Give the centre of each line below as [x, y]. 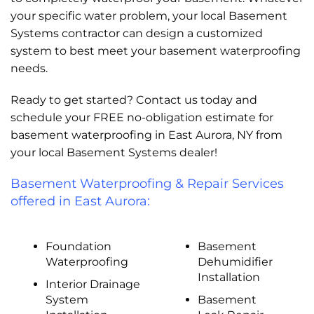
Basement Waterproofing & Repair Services [147, 184]
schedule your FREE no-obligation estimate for [142, 117]
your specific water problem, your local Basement [149, 16]
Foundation [78, 246]
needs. [29, 68]
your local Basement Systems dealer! [114, 152]
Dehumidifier [235, 262]
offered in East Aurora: [80, 201]
